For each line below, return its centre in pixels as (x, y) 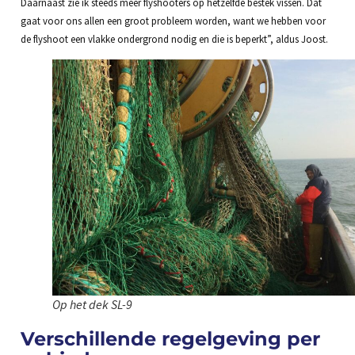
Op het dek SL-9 (92, 304)
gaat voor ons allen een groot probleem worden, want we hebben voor (173, 20)
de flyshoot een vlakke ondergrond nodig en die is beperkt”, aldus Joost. (174, 38)
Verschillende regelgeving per (170, 338)
